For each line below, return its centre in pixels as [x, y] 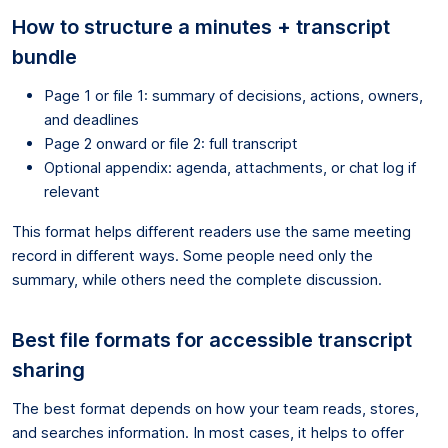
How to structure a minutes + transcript [201, 26]
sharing [48, 369]
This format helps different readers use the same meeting [211, 231]
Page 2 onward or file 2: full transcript [171, 143]
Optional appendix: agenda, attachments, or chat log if [230, 167]
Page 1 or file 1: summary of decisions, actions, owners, [233, 95]
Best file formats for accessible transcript [212, 339]
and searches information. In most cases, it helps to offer [208, 432]
